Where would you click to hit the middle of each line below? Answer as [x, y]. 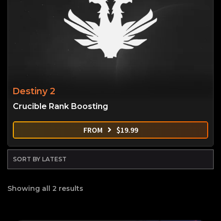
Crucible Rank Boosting [60, 107]
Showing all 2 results [45, 188]
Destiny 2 [34, 92]
